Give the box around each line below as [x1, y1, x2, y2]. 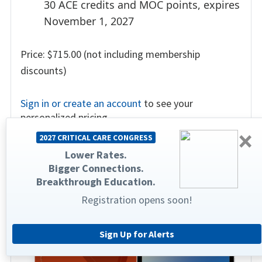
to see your [142, 96, 193, 110]
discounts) [20, 63, 67, 77]
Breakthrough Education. [36, 175, 156, 188]
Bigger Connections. [48, 161, 144, 175]
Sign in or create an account [20, 96, 142, 110]
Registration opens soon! [81, 193, 192, 206]
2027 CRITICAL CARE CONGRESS [39, 132, 153, 143]
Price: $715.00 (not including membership [20, 47, 200, 61]
